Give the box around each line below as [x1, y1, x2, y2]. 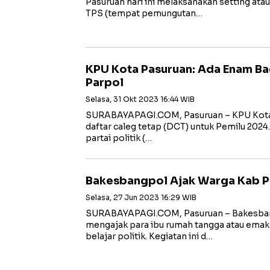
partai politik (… [86, 133, 152, 143]
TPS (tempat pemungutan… [86, 8, 202, 19]
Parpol [86, 76, 124, 89]
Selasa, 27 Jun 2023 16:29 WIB [86, 193, 196, 202]
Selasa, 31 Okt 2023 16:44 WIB [86, 95, 195, 104]
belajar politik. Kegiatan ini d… [86, 231, 213, 242]
